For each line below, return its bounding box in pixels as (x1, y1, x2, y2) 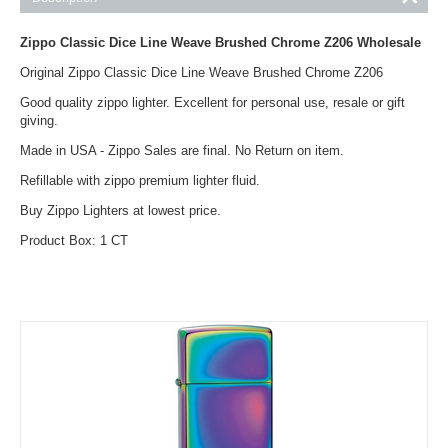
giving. (20, 113, 58, 128)
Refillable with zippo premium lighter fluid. (20, 173, 260, 188)
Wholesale (353, 35, 421, 50)
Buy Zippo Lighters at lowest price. (20, 203, 221, 218)
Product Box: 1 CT (20, 233, 128, 248)
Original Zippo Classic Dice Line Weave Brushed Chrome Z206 (20, 65, 383, 80)
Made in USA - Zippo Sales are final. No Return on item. (20, 143, 344, 158)
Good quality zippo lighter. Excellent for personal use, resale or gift (20, 95, 405, 110)
